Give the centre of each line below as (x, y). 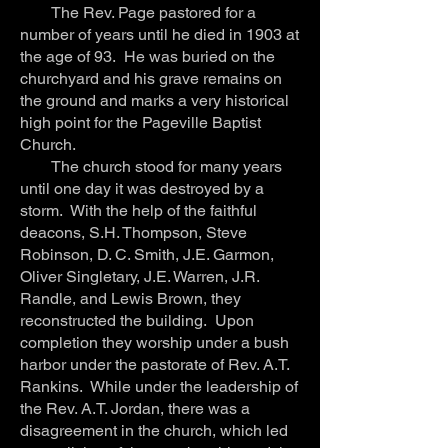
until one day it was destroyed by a (142, 188)
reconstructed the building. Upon (137, 320)
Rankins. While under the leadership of (159, 386)
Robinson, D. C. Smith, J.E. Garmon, (147, 254)
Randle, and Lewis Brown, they (130, 298)
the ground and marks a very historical (154, 100)
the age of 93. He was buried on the (147, 56)
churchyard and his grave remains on (151, 78)
